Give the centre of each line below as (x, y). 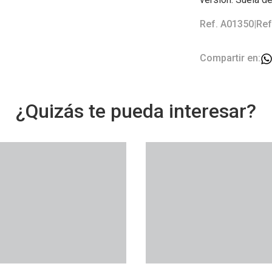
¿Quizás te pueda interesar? (136, 111)
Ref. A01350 (227, 24)
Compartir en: (230, 58)
